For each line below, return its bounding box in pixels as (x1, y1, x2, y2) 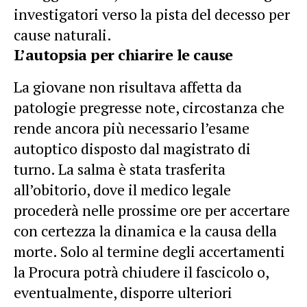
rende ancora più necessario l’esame (14, 117, 249, 138)
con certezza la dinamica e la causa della (14, 220, 277, 241)
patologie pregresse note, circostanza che (14, 97, 284, 117)
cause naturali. (14, 24, 112, 45)
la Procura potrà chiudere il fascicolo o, (14, 261, 269, 282)
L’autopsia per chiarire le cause (14, 44, 233, 64)
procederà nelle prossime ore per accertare (14, 199, 290, 220)
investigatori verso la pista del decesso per (14, 3, 290, 24)
